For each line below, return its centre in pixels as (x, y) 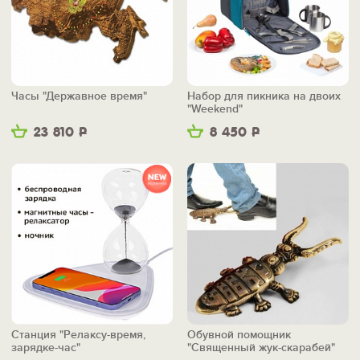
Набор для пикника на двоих (264, 96)
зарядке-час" (46, 348)
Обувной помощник (239, 335)
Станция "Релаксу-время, (78, 335)
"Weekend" (215, 109)
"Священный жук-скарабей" (261, 348)
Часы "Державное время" (79, 96)
